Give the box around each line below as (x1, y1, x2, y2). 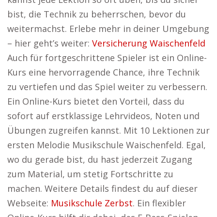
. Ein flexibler (133, 197, 186, 209)
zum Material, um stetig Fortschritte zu (7, 168, 173, 180)
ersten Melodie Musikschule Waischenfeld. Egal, (7, 139, 206, 151)
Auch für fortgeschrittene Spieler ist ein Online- (7, 52, 207, 63)
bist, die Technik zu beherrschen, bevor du (7, 8, 186, 20)
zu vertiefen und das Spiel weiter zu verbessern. (7, 81, 207, 93)
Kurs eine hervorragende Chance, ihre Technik (7, 66, 200, 78)
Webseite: (7, 197, 51, 209)
